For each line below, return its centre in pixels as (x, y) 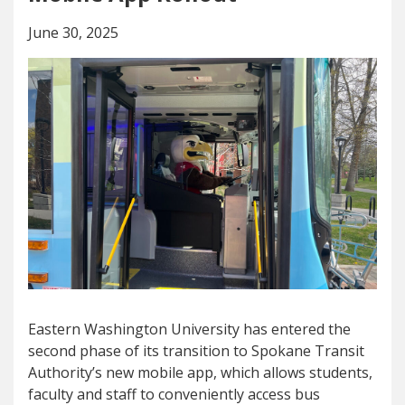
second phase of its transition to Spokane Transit (196, 350)
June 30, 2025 (73, 33)
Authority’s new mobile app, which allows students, (200, 372)
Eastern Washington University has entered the (189, 329)
